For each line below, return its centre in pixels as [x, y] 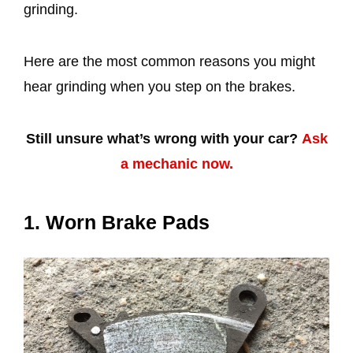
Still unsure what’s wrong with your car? [162, 138]
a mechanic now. [176, 163]
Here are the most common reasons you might [169, 61]
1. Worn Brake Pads [117, 222]
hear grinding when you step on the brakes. [162, 86]
